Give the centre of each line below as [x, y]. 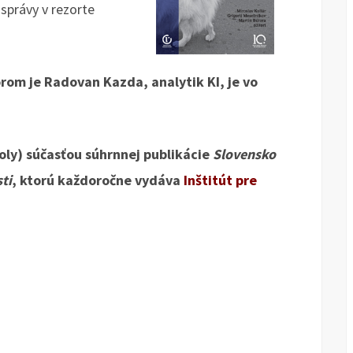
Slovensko [244, 154]
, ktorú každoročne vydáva [98, 180]
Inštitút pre [220, 180]
